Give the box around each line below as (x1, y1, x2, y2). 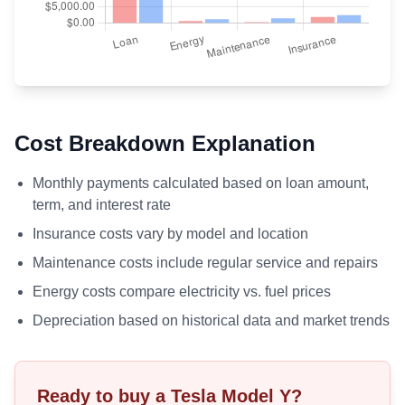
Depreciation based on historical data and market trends (33, 313, 390, 328)
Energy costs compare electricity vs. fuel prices (33, 284, 331, 299)
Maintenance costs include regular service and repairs (33, 255, 378, 270)
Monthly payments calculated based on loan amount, (33, 175, 369, 191)
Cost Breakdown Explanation (14, 131, 316, 155)
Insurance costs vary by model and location (33, 226, 308, 241)
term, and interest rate (33, 197, 171, 212)
